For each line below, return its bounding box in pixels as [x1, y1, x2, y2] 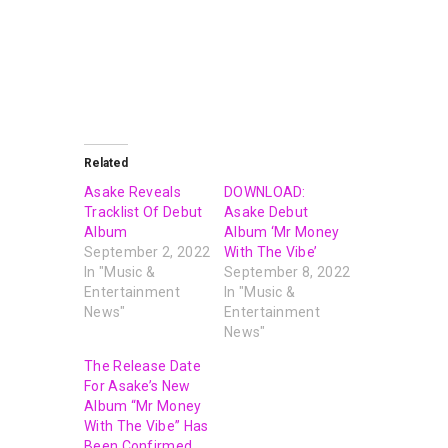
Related [84, 155, 128, 170]
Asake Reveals [84, 183, 181, 200]
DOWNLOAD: [224, 183, 306, 200]
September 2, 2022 [84, 243, 211, 260]
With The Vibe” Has [84, 417, 209, 434]
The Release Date [84, 357, 201, 374]
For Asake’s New [84, 377, 191, 394]
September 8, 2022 [224, 263, 351, 280]
